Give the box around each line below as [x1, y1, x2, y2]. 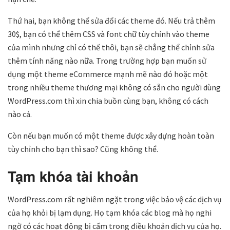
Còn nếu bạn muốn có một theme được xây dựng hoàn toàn [8, 130, 214, 141]
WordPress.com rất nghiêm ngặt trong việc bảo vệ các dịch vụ [8, 194, 222, 205]
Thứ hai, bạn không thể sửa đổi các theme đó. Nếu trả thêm [8, 15, 215, 26]
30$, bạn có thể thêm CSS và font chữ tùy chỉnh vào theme [8, 28, 209, 39]
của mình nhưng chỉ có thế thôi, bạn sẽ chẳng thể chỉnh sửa [8, 42, 215, 52]
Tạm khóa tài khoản [8, 166, 139, 186]
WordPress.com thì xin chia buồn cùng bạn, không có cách [8, 95, 208, 106]
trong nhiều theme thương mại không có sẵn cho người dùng [8, 82, 221, 92]
